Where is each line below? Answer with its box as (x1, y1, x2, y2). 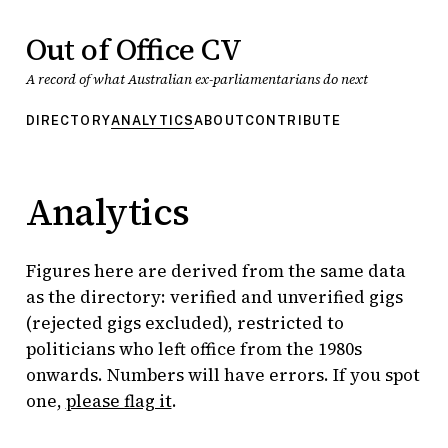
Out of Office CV (25, 30, 242, 70)
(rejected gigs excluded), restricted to (25, 311, 344, 336)
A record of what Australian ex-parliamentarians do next (25, 70, 368, 90)
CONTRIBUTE (244, 113, 342, 129)
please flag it (65, 389, 172, 414)
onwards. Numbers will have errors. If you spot (25, 363, 420, 388)
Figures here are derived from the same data (25, 259, 406, 284)
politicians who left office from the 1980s (25, 337, 362, 362)
